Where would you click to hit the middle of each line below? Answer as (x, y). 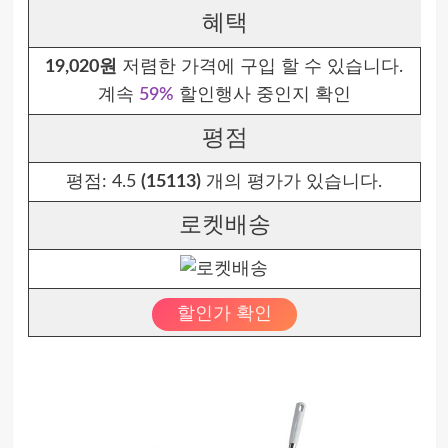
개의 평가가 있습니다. (291, 182)
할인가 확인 (224, 314)
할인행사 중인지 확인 (262, 95)
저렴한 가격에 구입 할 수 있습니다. (260, 67)
